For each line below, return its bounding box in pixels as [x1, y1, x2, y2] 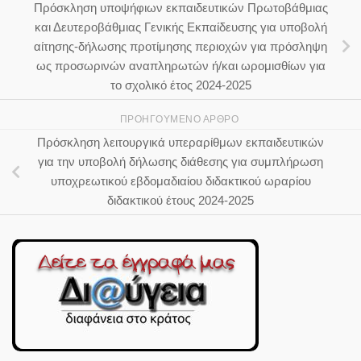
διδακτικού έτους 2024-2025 [107, 193, 254, 208]
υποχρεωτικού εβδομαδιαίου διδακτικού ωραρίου [50, 174, 311, 189]
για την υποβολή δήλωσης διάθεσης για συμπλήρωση [38, 155, 323, 169]
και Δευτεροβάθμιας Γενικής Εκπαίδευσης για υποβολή [34, 19, 327, 34]
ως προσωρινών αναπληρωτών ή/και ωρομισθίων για [35, 58, 326, 73]
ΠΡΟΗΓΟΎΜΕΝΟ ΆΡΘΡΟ [119, 113, 242, 125]
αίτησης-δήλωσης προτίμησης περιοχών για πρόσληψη [34, 39, 327, 53]
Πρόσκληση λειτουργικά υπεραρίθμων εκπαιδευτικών [37, 135, 324, 150]
